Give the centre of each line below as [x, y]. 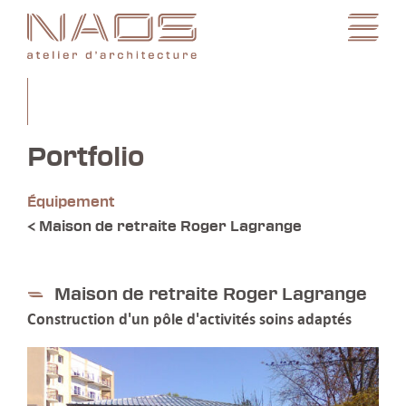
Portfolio [86, 159]
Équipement [71, 202]
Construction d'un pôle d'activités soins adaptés [189, 319]
